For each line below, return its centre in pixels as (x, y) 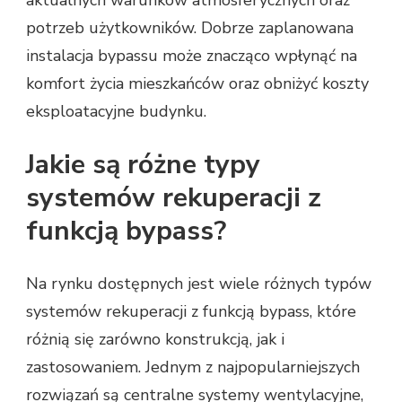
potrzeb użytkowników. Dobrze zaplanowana (190, 28)
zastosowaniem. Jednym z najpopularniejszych (193, 367)
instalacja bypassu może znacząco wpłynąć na (192, 56)
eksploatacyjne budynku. (116, 112)
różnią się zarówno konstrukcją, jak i (155, 340)
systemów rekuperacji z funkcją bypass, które (191, 312)
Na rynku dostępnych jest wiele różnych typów (199, 284)
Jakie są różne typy (143, 165)
